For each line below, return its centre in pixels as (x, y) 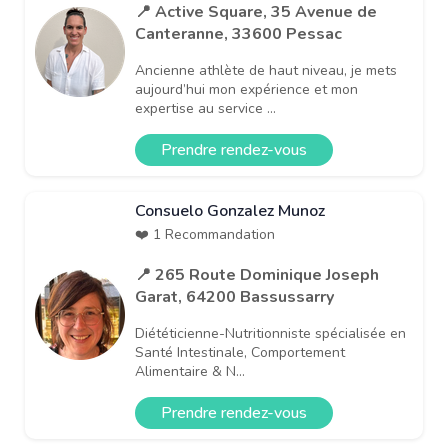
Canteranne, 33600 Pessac (238, 33)
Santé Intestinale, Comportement (240, 352)
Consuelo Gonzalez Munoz (230, 210)
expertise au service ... (205, 108)
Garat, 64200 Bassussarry (234, 296)
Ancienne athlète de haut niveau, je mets (266, 70)
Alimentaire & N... (190, 371)
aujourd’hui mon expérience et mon (246, 89)
